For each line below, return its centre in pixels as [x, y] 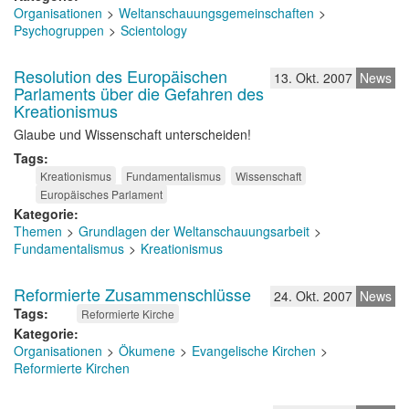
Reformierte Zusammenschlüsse [132, 294]
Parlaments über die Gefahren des [139, 93]
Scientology [154, 30]
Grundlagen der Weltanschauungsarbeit [194, 231]
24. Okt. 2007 [313, 296]
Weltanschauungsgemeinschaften [216, 13]
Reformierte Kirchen [72, 368]
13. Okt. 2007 [313, 78]
